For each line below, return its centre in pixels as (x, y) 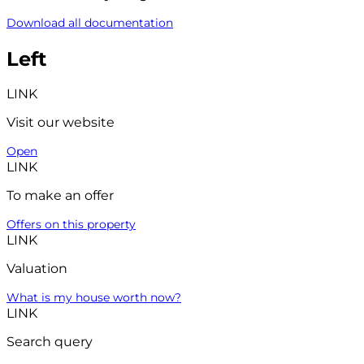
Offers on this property (71, 225)
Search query (50, 342)
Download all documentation (90, 22)
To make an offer (60, 196)
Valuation (37, 269)
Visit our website (61, 123)
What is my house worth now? (94, 298)
